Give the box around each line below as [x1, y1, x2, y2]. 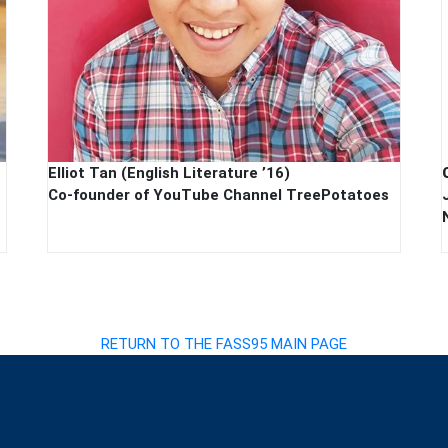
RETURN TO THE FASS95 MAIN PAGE [101, 334, 347, 353]
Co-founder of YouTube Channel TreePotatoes [48, 185, 390, 204]
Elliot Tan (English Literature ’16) [48, 163, 291, 182]
